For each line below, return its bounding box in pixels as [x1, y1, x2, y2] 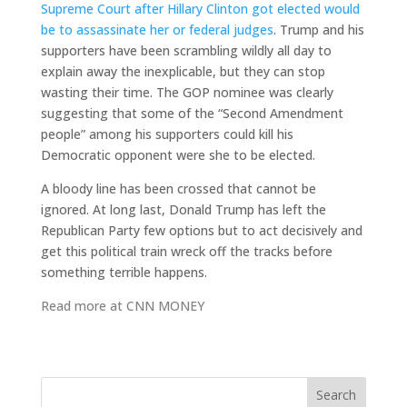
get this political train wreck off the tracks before [40, 242, 333, 260]
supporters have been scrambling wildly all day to [40, 41, 332, 59]
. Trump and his [273, 20, 364, 38]
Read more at [40, 296, 126, 314]
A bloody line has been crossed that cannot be [40, 179, 316, 197]
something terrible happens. [40, 263, 207, 281]
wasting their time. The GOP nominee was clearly [40, 83, 333, 101]
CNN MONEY [125, 296, 204, 314]
